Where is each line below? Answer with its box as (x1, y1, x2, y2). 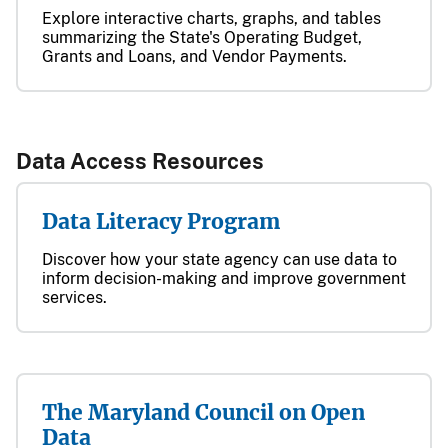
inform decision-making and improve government (42, 269, 406, 288)
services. (42, 288, 107, 307)
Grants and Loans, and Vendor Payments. (42, 47, 347, 66)
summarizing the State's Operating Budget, (42, 28, 362, 47)
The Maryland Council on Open (42, 399, 365, 426)
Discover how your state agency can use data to (42, 250, 397, 269)
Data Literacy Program (42, 208, 280, 235)
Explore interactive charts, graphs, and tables (42, 9, 381, 28)
